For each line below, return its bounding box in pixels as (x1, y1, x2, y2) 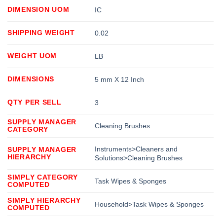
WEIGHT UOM (7, 51, 57, 60)
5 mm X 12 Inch (95, 75, 145, 83)
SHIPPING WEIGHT (7, 28, 75, 37)
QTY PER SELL (7, 98, 62, 106)
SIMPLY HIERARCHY (7, 196, 81, 204)
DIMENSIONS (7, 74, 55, 83)
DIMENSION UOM (7, 5, 70, 13)
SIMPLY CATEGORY (7, 173, 78, 181)
